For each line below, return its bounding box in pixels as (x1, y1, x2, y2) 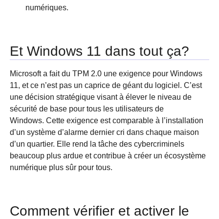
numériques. (25, 3, 68, 12)
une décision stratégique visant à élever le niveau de (10, 93, 192, 101)
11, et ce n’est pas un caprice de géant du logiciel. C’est (10, 81, 202, 89)
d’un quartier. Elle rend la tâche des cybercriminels (10, 140, 184, 148)
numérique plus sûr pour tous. (10, 163, 112, 172)
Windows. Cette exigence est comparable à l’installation (10, 116, 203, 125)
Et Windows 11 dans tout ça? (10, 44, 189, 59)
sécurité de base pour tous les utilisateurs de (10, 105, 164, 113)
